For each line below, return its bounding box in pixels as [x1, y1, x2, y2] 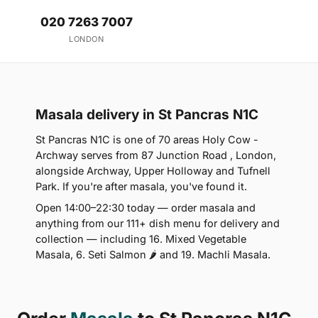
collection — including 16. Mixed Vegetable [35, 232, 246, 245]
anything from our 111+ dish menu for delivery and [35, 216, 280, 229]
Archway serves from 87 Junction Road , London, [35, 148, 276, 161]
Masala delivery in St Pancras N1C [35, 106, 258, 123]
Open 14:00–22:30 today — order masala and [35, 201, 256, 214]
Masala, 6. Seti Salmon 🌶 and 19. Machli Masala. [35, 248, 270, 261]
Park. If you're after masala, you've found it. [35, 180, 247, 192]
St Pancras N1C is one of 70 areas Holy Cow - [35, 133, 258, 146]
